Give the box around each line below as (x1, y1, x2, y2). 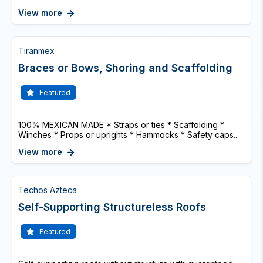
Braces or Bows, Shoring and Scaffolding (18, 62, 232, 74)
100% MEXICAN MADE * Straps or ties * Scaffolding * (18, 120, 224, 130)
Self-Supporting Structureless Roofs (18, 201, 206, 213)
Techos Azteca (18, 185, 77, 195)
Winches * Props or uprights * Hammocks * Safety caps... (18, 130, 239, 140)
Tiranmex (18, 46, 55, 56)
